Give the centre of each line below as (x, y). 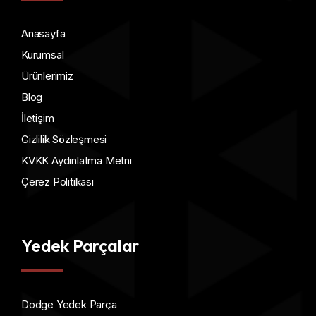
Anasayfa (43, 34)
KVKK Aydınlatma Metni (77, 160)
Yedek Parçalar (80, 245)
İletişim (38, 118)
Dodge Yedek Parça (69, 304)
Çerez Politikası (57, 182)
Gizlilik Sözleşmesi (64, 139)
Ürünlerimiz (47, 76)
